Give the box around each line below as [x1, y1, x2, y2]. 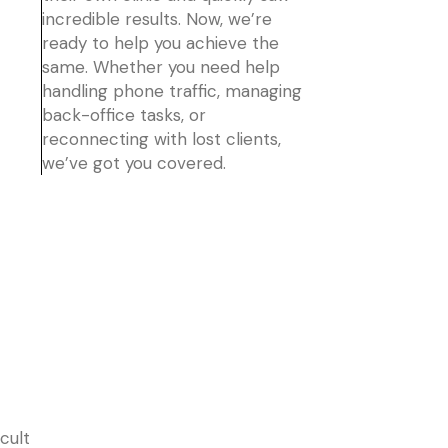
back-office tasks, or [42, 104, 206, 127]
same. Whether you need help [42, 56, 280, 79]
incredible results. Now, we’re [42, 8, 272, 31]
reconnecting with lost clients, [42, 128, 281, 151]
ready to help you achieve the [42, 32, 279, 55]
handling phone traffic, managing [42, 80, 302, 103]
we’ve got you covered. [42, 152, 226, 175]
